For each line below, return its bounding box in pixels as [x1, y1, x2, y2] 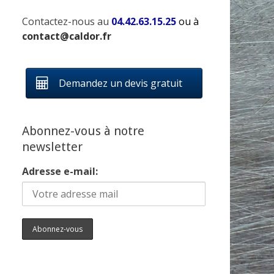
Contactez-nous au [22, 15, 111, 28]
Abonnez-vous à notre [22, 124, 144, 138]
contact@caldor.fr [22, 29, 111, 43]
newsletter [22, 139, 83, 154]
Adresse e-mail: [22, 165, 98, 178]
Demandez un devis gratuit [58, 76, 182, 90]
